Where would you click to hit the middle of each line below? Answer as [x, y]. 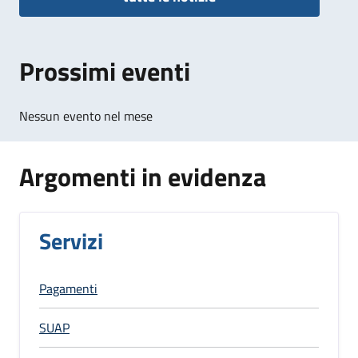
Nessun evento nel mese [86, 115]
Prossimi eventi [105, 71]
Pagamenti [68, 288]
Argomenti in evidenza [143, 176]
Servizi [71, 241]
